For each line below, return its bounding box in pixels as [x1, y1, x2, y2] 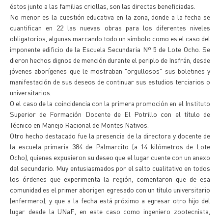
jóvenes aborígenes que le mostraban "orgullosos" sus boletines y [10, 66, 210, 75]
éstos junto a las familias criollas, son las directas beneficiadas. [10, 1, 195, 10]
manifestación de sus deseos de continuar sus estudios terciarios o [10, 77, 210, 86]
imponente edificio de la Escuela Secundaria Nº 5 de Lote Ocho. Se [10, 45, 210, 54]
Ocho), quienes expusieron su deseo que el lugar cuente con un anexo [10, 153, 210, 162]
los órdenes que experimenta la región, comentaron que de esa [10, 174, 210, 183]
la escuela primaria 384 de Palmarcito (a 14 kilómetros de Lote [10, 142, 210, 151]
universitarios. [10, 88, 52, 97]
